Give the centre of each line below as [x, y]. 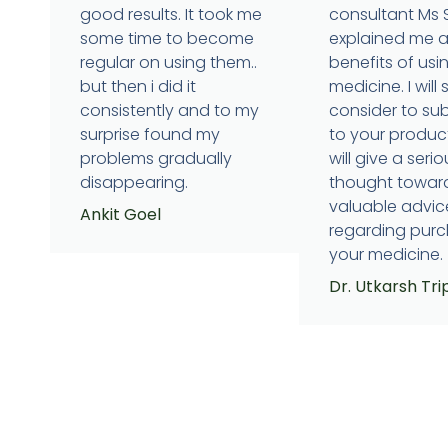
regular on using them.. [168, 63]
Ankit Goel [120, 215]
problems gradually [156, 159]
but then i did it [138, 87]
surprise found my [150, 135]
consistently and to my [169, 111]
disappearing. [134, 183]
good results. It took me [171, 15]
